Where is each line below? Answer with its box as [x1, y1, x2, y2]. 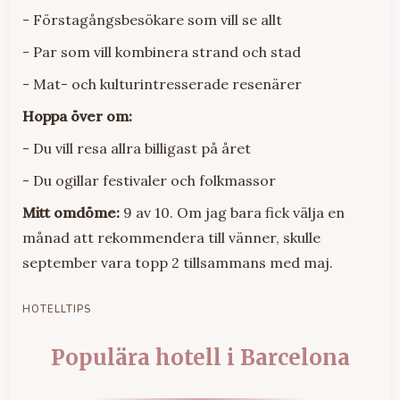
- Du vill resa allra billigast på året [22, 139, 251, 158]
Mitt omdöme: [22, 204, 120, 222]
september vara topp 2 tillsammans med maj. [22, 254, 333, 272]
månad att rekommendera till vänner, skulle [22, 229, 321, 247]
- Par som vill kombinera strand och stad [22, 43, 301, 62]
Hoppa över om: [22, 107, 132, 126]
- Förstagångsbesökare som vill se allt [22, 11, 282, 29]
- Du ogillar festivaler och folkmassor [22, 171, 276, 190]
